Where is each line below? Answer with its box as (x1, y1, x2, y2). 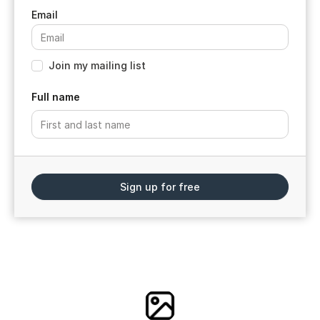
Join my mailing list (49, 59, 146, 72)
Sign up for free (120, 181, 200, 194)
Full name (31, 91, 80, 104)
